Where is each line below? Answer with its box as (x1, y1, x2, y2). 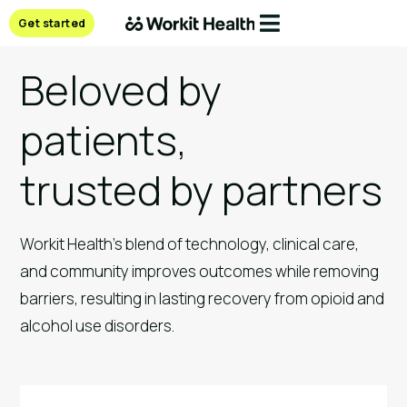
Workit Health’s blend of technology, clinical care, (20, 233, 360, 255)
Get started (18, 15, 86, 31)
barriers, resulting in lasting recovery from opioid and (20, 288, 385, 310)
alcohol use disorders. (20, 315, 175, 337)
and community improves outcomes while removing (20, 261, 380, 283)
